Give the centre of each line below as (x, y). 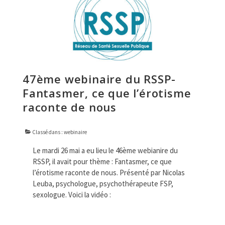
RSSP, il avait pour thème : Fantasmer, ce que (102, 162)
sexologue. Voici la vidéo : (72, 195)
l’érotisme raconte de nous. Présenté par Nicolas (109, 173)
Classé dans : (47, 132)
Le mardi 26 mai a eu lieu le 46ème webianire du (105, 151)
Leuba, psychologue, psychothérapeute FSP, (103, 184)
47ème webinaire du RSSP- (99, 79)
